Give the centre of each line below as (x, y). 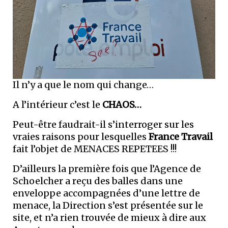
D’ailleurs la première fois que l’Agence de (107, 168)
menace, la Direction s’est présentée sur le (108, 205)
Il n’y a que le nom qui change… (84, 84)
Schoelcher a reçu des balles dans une (98, 181)
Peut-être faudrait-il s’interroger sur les (103, 124)
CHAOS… (122, 104)
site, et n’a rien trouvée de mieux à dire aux (109, 217)
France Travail (181, 136)
